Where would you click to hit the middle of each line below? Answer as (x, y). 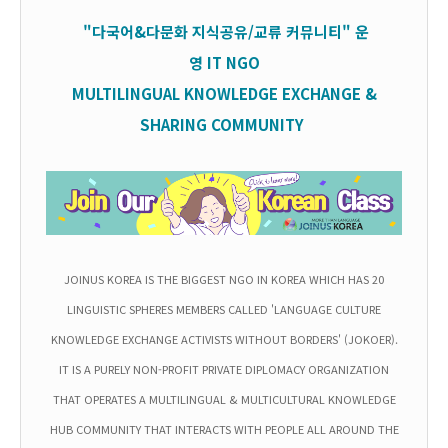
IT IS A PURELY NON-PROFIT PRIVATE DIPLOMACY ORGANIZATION (224, 369)
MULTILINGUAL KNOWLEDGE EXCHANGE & (224, 94)
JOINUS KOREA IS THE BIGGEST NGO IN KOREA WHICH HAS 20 (224, 279)
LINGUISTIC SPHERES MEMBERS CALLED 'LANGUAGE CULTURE (224, 309)
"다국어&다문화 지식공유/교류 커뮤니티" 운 (226, 32)
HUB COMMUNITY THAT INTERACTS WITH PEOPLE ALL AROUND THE (224, 429)
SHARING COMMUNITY (222, 125)
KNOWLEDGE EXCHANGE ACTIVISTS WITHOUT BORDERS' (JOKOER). (224, 339)
